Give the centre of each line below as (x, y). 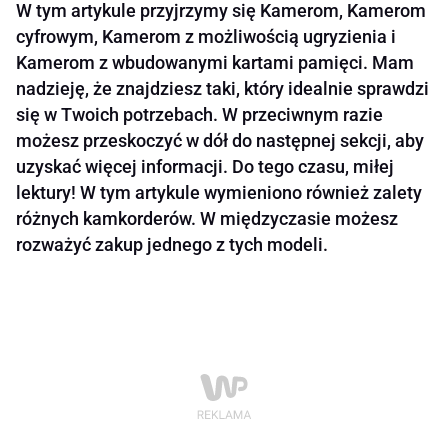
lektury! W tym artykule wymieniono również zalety (219, 193)
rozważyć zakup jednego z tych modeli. (172, 245)
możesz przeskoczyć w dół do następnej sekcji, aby (220, 141)
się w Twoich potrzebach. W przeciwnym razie (199, 115)
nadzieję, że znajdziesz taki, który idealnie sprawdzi (222, 89)
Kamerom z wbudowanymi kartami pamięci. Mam (215, 63)
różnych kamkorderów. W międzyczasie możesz (207, 219)
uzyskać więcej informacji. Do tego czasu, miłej (205, 167)
